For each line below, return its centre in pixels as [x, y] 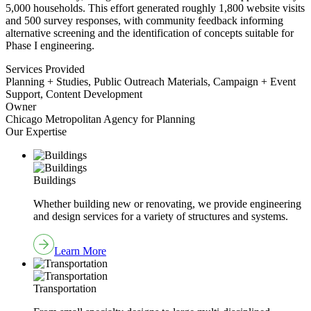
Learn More [80, 251]
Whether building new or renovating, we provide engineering [167, 203]
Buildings [54, 180]
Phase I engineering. [50, 45]
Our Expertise [36, 131]
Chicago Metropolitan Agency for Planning [100, 119]
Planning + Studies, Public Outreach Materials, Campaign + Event [151, 81]
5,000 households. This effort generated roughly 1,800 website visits [155, 8]
